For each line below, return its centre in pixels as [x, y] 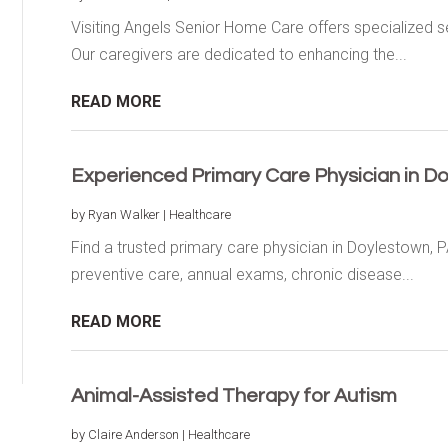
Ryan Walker [123, 214]
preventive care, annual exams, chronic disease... [242, 274]
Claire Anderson [133, 434]
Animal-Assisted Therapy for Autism [233, 395]
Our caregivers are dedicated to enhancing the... [238, 54]
